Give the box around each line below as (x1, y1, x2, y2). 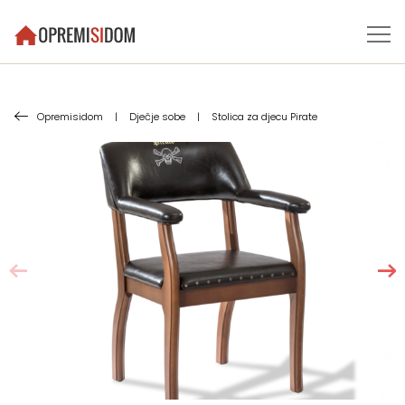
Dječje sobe (129, 109, 185, 124)
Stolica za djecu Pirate (212, 109, 317, 124)
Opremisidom (37, 109, 103, 124)
